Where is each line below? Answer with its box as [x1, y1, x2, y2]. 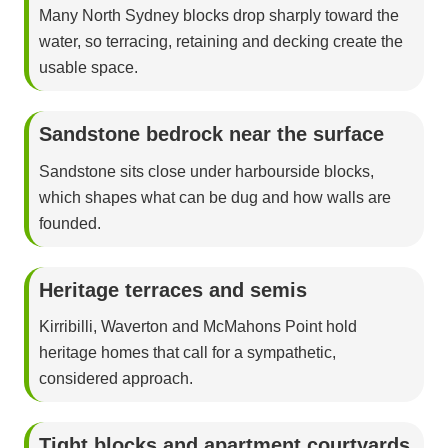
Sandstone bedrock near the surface [39, 123, 384, 146]
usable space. [39, 59, 138, 77]
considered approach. [39, 369, 193, 387]
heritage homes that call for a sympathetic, [39, 343, 336, 361]
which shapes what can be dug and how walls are [39, 188, 391, 206]
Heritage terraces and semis [39, 278, 307, 301]
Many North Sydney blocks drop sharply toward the [39, 7, 399, 25]
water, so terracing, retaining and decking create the [39, 33, 403, 51]
